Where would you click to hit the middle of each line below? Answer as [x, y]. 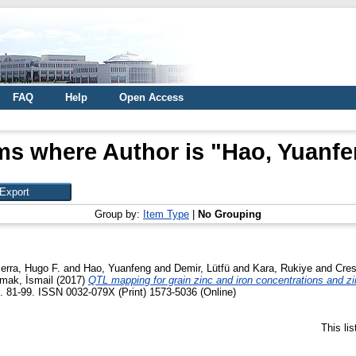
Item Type [166, 214]
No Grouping [230, 214]
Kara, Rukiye [282, 268]
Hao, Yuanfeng [117, 268]
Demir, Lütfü [202, 268]
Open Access [151, 97]
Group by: [119, 214]
